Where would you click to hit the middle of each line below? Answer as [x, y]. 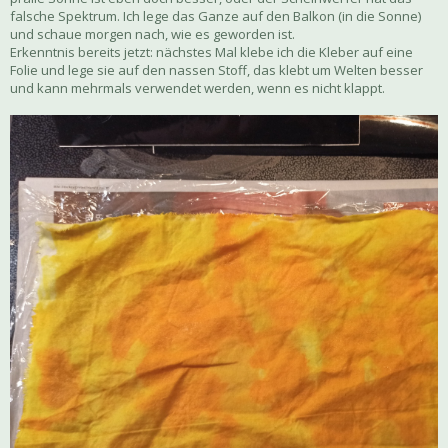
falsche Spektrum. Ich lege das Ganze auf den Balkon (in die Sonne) [215, 16]
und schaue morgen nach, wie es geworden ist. [152, 34]
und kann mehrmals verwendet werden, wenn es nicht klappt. [197, 88]
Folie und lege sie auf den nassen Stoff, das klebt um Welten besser [216, 70]
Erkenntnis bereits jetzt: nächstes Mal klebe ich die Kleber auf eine [211, 52]
